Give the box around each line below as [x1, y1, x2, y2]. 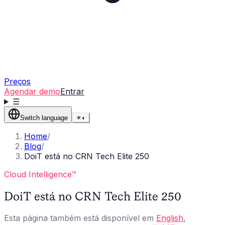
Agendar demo [4, 86, 60, 96]
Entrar [60, 86, 84, 96]
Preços [4, 76, 31, 86]
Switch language [20, 114, 68, 122]
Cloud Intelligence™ [4, 169, 76, 179]
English [156, 212, 183, 223]
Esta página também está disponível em [4, 212, 156, 223]
